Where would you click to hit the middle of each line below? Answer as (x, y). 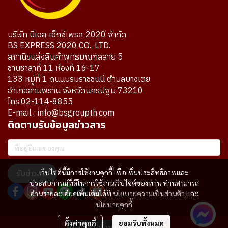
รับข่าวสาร (32, 174)
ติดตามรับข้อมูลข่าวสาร (57, 125)
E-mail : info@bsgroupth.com (61, 113)
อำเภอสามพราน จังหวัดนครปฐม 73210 (75, 91)
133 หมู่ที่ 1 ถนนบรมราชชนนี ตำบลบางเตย (79, 80)
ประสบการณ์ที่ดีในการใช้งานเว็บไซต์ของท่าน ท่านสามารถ (114, 183)
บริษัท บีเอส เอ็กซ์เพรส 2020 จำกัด (67, 35)
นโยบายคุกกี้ (114, 204)
